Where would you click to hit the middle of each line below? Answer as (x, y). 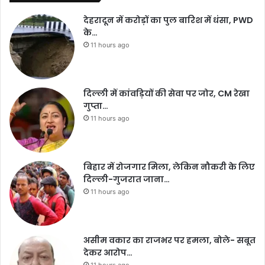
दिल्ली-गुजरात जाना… (127, 179)
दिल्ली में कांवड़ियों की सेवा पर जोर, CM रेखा (167, 93)
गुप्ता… (96, 106)
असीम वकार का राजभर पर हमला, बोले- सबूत (169, 240)
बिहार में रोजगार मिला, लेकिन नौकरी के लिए (169, 167)
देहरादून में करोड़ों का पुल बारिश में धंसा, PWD (168, 20)
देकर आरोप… (108, 253)
